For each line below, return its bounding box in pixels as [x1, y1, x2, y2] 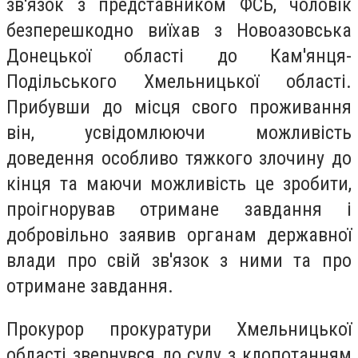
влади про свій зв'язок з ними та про [6, 249, 352, 272]
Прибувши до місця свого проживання [6, 95, 352, 118]
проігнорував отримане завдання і [6, 197, 352, 221]
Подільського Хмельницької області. [6, 70, 352, 93]
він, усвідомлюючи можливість [6, 121, 352, 144]
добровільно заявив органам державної [6, 223, 352, 246]
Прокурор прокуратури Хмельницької [6, 317, 352, 340]
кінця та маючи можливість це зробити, [6, 172, 352, 195]
